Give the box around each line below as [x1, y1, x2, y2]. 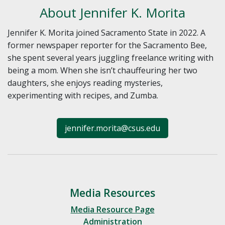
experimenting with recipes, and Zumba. [8, 89, 158, 101]
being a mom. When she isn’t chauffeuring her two [8, 64, 197, 76]
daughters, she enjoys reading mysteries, [8, 77, 163, 88]
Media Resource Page [70, 203, 155, 215]
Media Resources [70, 185, 155, 200]
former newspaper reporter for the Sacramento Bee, [8, 39, 207, 51]
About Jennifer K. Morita [40, 3, 185, 22]
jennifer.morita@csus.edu [65, 122, 160, 134]
